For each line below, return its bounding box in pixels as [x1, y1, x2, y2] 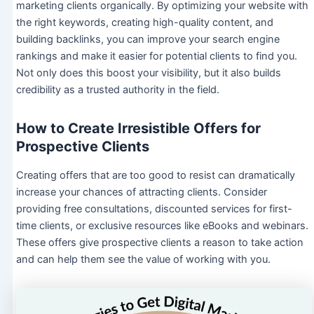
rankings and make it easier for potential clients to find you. [15, 50, 297, 63]
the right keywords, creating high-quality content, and [15, 16, 273, 29]
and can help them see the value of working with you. [15, 253, 271, 266]
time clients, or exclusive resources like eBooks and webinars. [15, 219, 308, 233]
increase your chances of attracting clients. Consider [15, 186, 267, 199]
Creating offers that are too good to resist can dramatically [15, 169, 295, 182]
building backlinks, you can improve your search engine [15, 33, 280, 46]
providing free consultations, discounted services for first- [15, 203, 292, 216]
